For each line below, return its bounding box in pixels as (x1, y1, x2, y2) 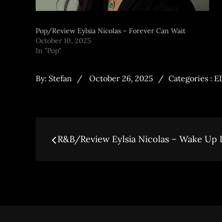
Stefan (49, 73, 72, 83)
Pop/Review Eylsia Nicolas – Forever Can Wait (36, 26, 185, 35)
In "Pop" (36, 46, 61, 55)
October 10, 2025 (36, 36, 91, 45)
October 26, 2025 (89, 73, 153, 83)
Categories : (168, 73, 214, 83)
